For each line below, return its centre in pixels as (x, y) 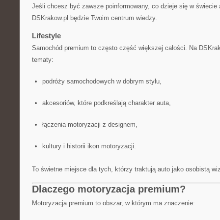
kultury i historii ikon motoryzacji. (89, 146)
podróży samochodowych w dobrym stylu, (102, 81)
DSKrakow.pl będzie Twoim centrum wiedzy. (95, 18)
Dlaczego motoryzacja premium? (109, 189)
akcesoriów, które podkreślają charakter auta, (106, 103)
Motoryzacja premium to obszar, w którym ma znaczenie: (113, 203)
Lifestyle (46, 36)
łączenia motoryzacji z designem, (90, 124)
